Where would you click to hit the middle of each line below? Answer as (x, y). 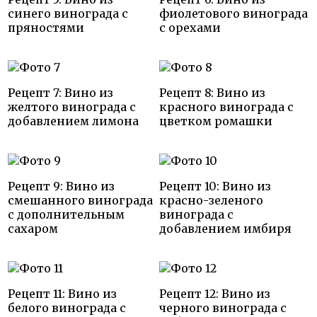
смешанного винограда (80, 200)
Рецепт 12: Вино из (215, 293)
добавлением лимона (73, 121)
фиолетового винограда (234, 13)
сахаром (33, 228)
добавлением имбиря (225, 228)
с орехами (190, 27)
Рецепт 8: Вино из (212, 92)
